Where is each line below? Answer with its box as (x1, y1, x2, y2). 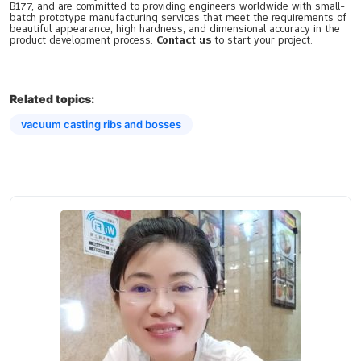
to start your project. (211, 31, 313, 47)
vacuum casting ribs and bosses (21, 117, 181, 131)
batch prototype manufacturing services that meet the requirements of (10, 9, 346, 24)
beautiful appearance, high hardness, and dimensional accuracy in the (10, 20, 340, 35)
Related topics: (10, 91, 94, 106)
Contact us (156, 31, 211, 47)
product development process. (10, 31, 156, 47)
